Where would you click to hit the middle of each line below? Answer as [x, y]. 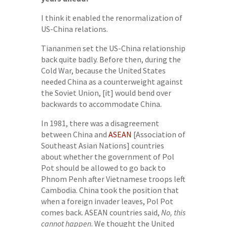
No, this [173, 212]
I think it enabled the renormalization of [111, 17]
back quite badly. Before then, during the [111, 59]
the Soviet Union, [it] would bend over [106, 92]
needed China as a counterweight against [112, 81]
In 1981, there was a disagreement [100, 123]
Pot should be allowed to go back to [103, 167]
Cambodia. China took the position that [110, 190]
